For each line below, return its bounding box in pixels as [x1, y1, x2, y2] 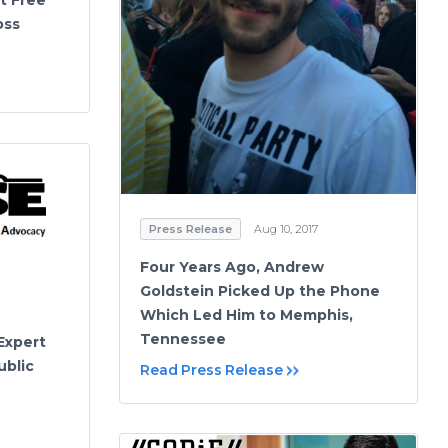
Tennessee [140, 329, 226, 348]
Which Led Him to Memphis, [140, 305, 353, 324]
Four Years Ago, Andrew [140, 257, 324, 276]
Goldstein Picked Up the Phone [140, 281, 380, 300]
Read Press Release [140, 360, 283, 379]
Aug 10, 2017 [254, 221, 318, 236]
